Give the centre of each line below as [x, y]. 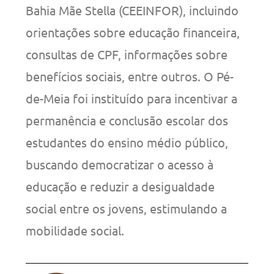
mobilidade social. [75, 230]
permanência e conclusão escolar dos [127, 120]
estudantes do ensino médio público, [127, 142]
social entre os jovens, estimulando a [127, 208]
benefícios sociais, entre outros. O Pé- [130, 76]
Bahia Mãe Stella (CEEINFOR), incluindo [132, 10]
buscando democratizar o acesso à [120, 164]
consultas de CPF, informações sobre [127, 54]
